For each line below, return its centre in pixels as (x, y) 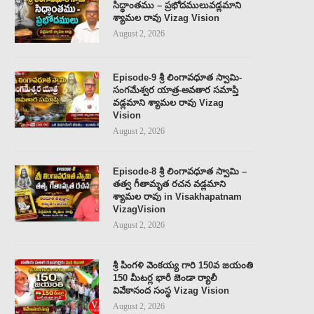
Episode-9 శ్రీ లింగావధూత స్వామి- (177, 77)
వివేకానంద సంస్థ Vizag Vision (171, 290)
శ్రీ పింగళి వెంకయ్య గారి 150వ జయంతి (183, 265)
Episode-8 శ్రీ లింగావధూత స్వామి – (180, 171)
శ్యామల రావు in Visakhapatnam (177, 196)
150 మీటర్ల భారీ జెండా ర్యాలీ (165, 278)
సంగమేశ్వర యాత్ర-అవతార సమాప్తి (176, 90)
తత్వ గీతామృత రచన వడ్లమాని (169, 184)
